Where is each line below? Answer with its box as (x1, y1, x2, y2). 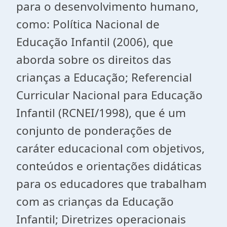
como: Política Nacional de (16, 16, 160, 32)
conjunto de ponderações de (16, 123, 172, 138)
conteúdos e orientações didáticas (16, 158, 202, 174)
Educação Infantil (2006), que (16, 34, 173, 50)
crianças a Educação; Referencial (16, 69, 192, 85)
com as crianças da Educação (16, 194, 174, 209)
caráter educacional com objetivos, (16, 140, 205, 156)
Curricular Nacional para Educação (16, 87, 203, 103)
